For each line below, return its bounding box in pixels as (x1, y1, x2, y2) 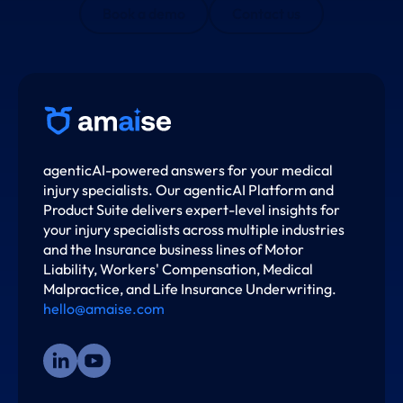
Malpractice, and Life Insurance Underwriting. (43, 280, 337, 299)
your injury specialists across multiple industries (43, 220, 345, 239)
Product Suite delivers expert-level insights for (43, 201, 341, 219)
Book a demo (103, 4, 185, 22)
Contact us (232, 4, 300, 22)
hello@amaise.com (43, 300, 166, 318)
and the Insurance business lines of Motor (43, 240, 305, 259)
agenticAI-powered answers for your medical (43, 161, 334, 180)
